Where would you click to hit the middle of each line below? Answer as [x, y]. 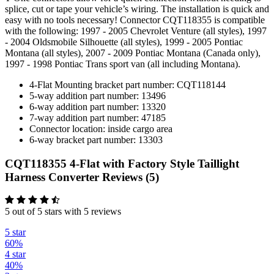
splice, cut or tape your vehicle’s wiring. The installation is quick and [137, 9]
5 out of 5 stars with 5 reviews [63, 212]
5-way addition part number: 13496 [98, 95]
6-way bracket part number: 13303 [96, 139]
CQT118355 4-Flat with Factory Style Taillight [122, 163]
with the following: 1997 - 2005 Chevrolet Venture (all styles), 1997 [136, 31]
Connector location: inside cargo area [101, 128]
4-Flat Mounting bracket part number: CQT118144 [128, 84]
